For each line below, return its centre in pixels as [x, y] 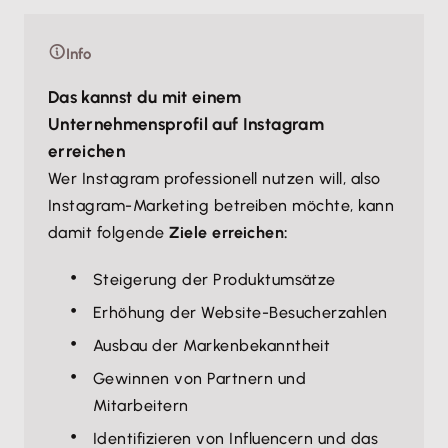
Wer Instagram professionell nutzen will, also [214, 178]
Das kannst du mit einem [145, 97]
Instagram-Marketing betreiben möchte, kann [221, 205]
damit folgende [109, 232]
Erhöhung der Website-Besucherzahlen [240, 312]
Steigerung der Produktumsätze [214, 279]
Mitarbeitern [141, 405]
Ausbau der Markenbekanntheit [216, 345]
